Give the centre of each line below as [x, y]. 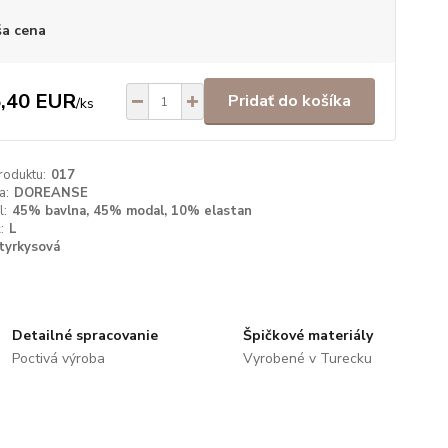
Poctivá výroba [59, 358]
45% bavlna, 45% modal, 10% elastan [131, 211]
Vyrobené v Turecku [307, 358]
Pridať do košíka [289, 101]
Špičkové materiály [307, 335]
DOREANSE [50, 193]
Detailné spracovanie [85, 335]
